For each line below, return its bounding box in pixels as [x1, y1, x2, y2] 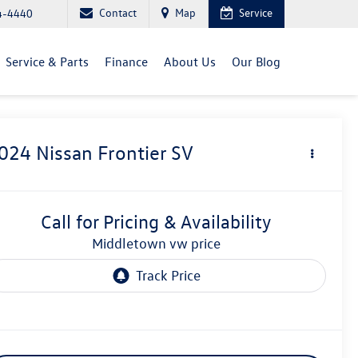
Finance [105, 53, 148, 70]
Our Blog [232, 53, 280, 70]
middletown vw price [103, 235, 221, 253]
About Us [164, 53, 216, 70]
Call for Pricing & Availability [41, 209, 272, 234]
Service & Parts [6, 53, 89, 70]
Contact [99, 5, 137, 20]
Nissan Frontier [36, 141, 167, 165]
